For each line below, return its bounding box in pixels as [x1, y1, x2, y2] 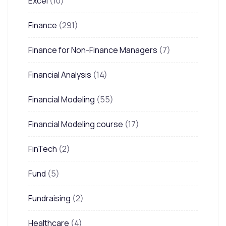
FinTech [28, 143, 57, 154]
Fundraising [28, 192, 71, 204]
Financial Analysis [28, 69, 91, 80]
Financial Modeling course [28, 118, 123, 130]
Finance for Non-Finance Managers [28, 44, 157, 55]
